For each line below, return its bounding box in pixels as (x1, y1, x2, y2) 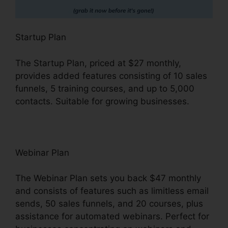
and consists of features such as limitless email (15, 186, 209, 196)
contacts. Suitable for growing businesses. (15, 96, 189, 106)
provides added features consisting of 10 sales (15, 70, 207, 81)
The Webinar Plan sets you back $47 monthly (15, 173, 201, 184)
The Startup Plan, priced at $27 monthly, (15, 58, 181, 68)
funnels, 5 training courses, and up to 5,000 (15, 83, 194, 94)
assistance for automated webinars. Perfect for (15, 211, 209, 222)
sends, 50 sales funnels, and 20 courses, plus (15, 198, 203, 209)
